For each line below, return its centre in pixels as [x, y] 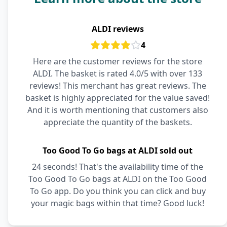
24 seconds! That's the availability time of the [118, 167]
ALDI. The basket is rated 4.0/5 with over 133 [118, 73]
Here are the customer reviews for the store [118, 61]
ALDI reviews [118, 29]
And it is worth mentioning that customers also [118, 110]
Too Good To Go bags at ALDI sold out [118, 150]
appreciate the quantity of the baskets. [118, 122]
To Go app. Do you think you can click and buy [118, 191]
